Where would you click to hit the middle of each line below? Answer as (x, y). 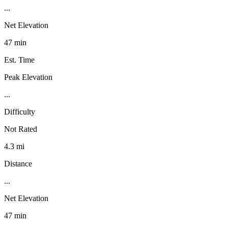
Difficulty (20, 111)
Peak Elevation (28, 77)
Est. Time (19, 60)
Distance (18, 163)
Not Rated (21, 129)
